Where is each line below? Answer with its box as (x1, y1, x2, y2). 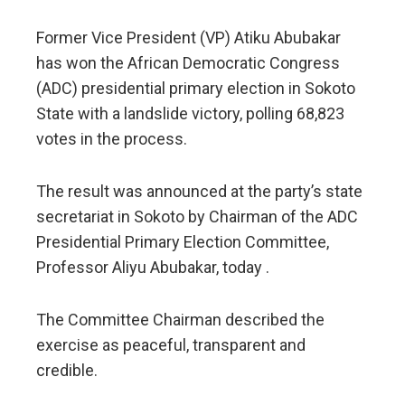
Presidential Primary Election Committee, (36, 231, 329, 251)
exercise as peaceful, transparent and (36, 334, 306, 354)
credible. (36, 360, 98, 380)
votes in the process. (36, 128, 187, 148)
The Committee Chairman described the (36, 309, 325, 329)
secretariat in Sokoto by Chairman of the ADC (36, 206, 358, 226)
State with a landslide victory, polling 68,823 (36, 103, 344, 123)
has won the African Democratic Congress (36, 52, 340, 72)
